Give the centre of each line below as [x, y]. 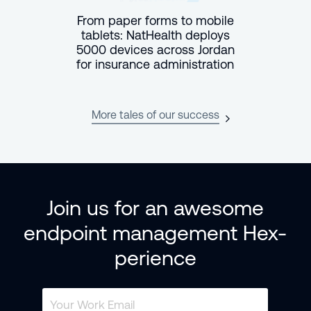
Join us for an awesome [155, 208]
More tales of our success [155, 115]
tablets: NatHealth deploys [155, 35]
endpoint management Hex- [155, 233]
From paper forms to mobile [155, 20]
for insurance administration [155, 64]
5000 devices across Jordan [155, 50]
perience [155, 258]
